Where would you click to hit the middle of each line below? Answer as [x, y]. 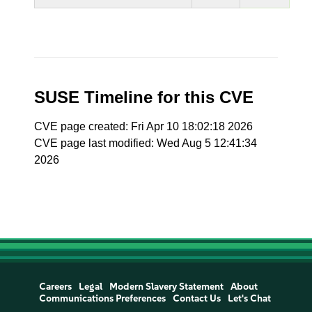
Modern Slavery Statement [166, 287]
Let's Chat [249, 298]
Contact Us [196, 298]
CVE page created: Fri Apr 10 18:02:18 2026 [144, 126]
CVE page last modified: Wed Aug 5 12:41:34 [146, 143]
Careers [55, 287]
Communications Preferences [102, 298]
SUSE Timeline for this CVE [144, 97]
